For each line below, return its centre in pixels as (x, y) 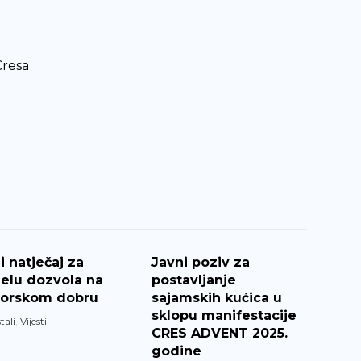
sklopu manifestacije (224, 315)
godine (177, 351)
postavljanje (194, 280)
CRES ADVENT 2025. (220, 333)
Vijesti (33, 321)
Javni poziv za (201, 262)
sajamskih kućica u (217, 298)
